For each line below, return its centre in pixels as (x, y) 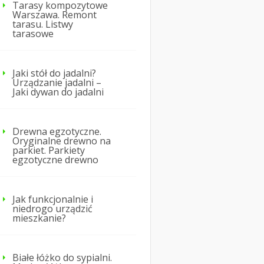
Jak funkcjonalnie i (53, 199)
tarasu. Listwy (43, 24)
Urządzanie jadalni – (57, 83)
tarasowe (33, 34)
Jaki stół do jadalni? (54, 73)
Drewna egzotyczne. (57, 132)
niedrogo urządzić (52, 209)
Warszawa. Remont (55, 15)
